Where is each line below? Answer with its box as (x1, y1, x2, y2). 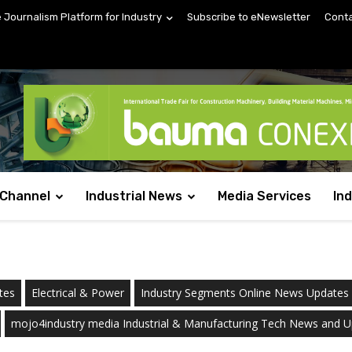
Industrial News (86, 188, 182, 203)
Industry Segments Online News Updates (141, 284, 349, 300)
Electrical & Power (31, 284, 124, 300)
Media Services (218, 188, 311, 203)
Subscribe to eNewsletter (187, 11, 310, 23)
